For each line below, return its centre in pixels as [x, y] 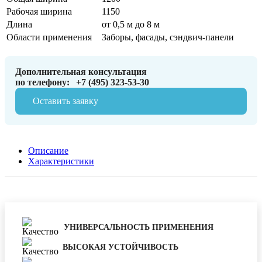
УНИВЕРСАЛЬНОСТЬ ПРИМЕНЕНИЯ [139, 227]
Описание [48, 151]
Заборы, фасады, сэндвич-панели [168, 37]
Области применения [49, 37]
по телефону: [44, 82]
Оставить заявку [65, 101]
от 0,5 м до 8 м [131, 25]
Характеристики [61, 161]
